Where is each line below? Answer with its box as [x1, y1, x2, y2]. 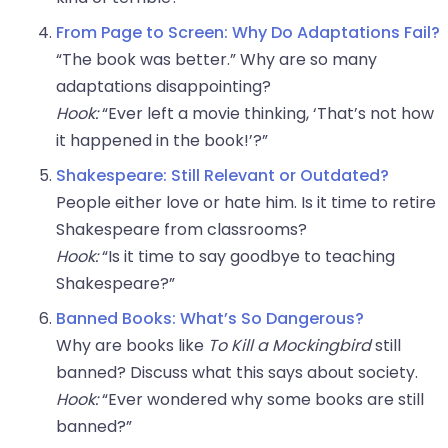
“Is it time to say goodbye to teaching [98, 245, 395, 269]
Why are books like [56, 334, 208, 358]
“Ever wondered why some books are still [98, 388, 424, 412]
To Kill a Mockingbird [208, 334, 371, 358]
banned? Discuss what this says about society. [56, 361, 418, 385]
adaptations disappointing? [56, 75, 271, 99]
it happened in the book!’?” [56, 129, 268, 153]
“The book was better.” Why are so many [56, 48, 377, 72]
